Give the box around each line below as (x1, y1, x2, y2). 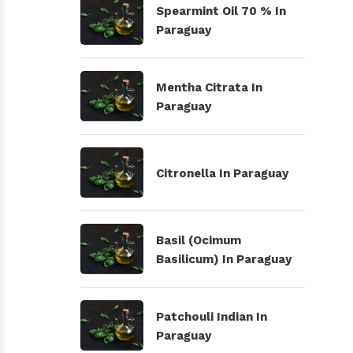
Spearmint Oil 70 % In (156, 4, 286, 18)
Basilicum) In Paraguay (156, 252, 292, 266)
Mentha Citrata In (156, 80, 262, 95)
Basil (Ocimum (156, 233, 241, 247)
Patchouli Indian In (156, 310, 267, 324)
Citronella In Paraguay (156, 166, 288, 180)
